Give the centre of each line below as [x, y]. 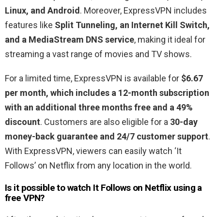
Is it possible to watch [49, 187]
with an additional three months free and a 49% [99, 107]
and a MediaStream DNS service [70, 39]
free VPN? [25, 198]
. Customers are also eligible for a [105, 122]
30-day [184, 122]
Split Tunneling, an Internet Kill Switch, [132, 25]
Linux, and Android [42, 10]
